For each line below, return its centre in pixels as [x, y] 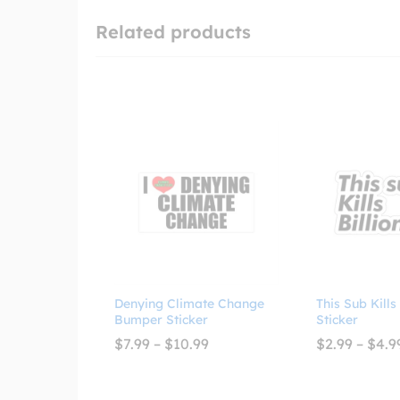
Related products [173, 31]
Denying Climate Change [189, 303]
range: [230, 357]
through [236, 385]
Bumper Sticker [161, 319]
